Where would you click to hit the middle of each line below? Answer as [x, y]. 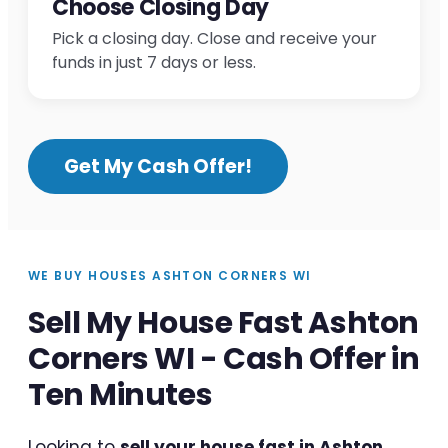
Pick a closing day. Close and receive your [214, 39]
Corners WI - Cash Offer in [224, 359]
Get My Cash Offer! [158, 167]
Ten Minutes [120, 395]
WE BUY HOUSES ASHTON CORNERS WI [170, 276]
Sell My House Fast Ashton [223, 323]
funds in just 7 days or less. [154, 63]
